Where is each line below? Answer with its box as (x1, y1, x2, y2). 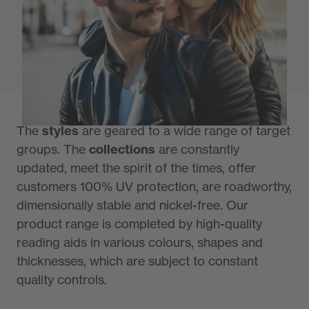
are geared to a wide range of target (79, 123, 290, 139)
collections (89, 141, 155, 158)
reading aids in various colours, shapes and (17, 235, 263, 250)
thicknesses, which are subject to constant (17, 253, 258, 269)
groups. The (17, 141, 89, 157)
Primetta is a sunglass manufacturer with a (22, 23, 263, 39)
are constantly (155, 141, 239, 157)
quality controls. (17, 272, 107, 288)
